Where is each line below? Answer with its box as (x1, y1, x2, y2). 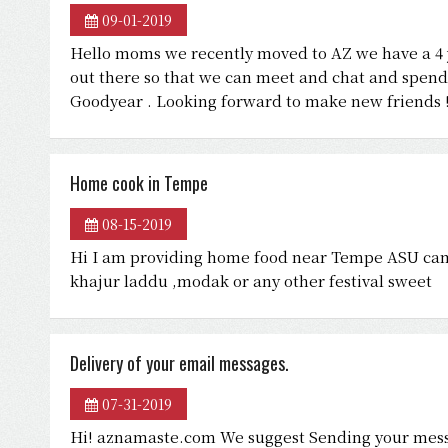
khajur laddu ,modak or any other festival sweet (70, 270, 432, 291)
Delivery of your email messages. (70, 350, 289, 376)
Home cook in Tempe (70, 170, 208, 196)
